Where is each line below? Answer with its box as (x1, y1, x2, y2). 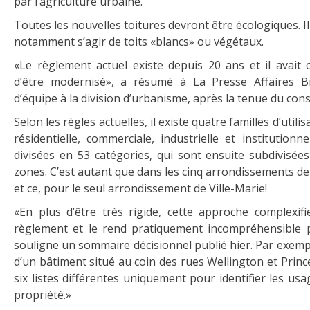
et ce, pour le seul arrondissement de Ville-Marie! (14, 181, 267, 196)
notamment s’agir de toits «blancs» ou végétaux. (14, 34, 264, 49)
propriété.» (14, 287, 71, 302)
